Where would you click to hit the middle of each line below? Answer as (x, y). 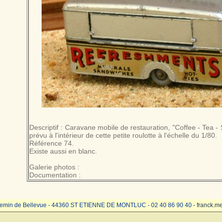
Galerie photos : (54, 167)
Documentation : (55, 175)
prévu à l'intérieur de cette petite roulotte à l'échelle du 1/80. (123, 135)
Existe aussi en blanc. (63, 151)
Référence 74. (52, 143)
